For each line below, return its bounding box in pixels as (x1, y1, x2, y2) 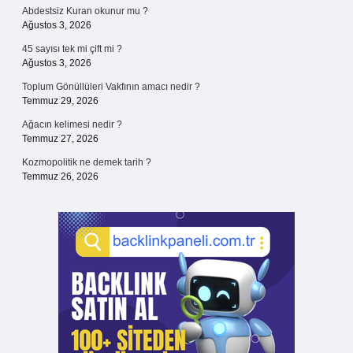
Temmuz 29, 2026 (22, 95, 98, 106)
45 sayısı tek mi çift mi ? (22, 43, 122, 54)
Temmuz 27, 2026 (22, 133, 98, 144)
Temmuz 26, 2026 (22, 171, 98, 182)
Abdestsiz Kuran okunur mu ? (22, 6, 148, 17)
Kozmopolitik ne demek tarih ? (22, 157, 151, 168)
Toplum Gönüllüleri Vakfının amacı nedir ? (22, 81, 200, 92)
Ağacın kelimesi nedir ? (22, 119, 122, 130)
